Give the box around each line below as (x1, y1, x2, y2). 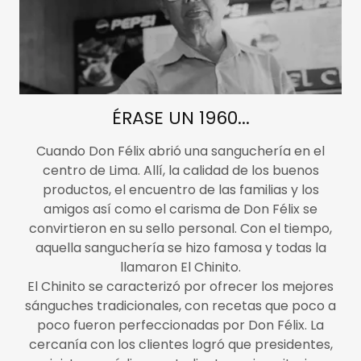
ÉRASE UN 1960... (111, 106, 250, 131)
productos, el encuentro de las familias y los (42, 180, 319, 200)
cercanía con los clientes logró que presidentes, (28, 335, 333, 355)
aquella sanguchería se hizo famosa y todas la (35, 239, 326, 258)
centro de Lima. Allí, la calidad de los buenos (42, 161, 319, 180)
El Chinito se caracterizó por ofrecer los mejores (27, 277, 334, 297)
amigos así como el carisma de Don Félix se (44, 200, 317, 219)
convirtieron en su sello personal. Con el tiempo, (29, 219, 332, 239)
